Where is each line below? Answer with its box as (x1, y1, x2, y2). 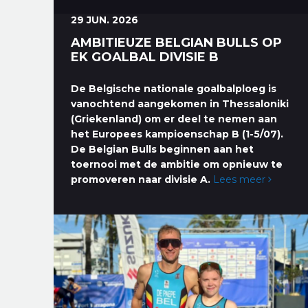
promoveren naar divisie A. (71, 173, 211, 186)
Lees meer (213, 173, 269, 186)
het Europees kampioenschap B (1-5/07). (71, 127, 284, 140)
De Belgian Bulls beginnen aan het (71, 142, 254, 155)
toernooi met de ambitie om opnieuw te (71, 157, 283, 170)
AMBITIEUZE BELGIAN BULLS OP (71, 34, 283, 50)
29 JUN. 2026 (71, 13, 139, 26)
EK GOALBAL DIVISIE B (71, 49, 219, 65)
